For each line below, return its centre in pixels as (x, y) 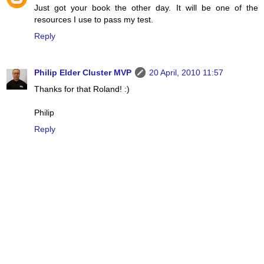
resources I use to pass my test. (94, 19)
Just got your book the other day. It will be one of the (146, 7)
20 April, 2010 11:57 (186, 72)
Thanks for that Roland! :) (82, 89)
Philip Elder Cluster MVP (83, 72)
